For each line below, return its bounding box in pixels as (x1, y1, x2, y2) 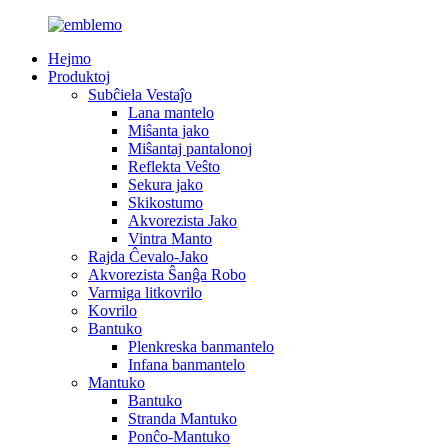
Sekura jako (128, 176, 203, 193)
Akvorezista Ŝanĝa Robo (88, 266, 246, 283)
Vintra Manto (128, 230, 212, 247)
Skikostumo (128, 194, 203, 211)
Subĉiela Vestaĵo (88, 86, 192, 103)
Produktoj (48, 68, 110, 85)
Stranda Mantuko (128, 410, 237, 427)
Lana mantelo (128, 104, 214, 121)
